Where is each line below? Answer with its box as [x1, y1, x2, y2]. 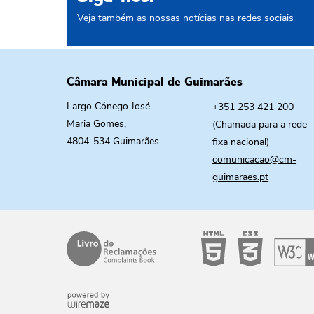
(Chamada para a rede [212, 120, 308, 130]
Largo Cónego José [67, 102, 150, 111]
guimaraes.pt [212, 172, 269, 182]
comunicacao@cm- [212, 155, 297, 165]
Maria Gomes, [67, 119, 126, 129]
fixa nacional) [212, 137, 270, 147]
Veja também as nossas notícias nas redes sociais [77, 13, 294, 23]
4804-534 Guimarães [67, 137, 159, 146]
